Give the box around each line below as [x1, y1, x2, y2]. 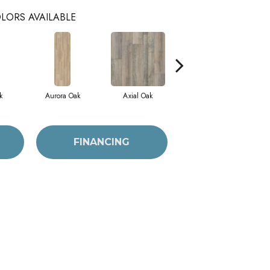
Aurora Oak [45, 90, 80, 101]
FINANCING [74, 136, 130, 148]
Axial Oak [123, 90, 152, 101]
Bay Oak [201, 90, 225, 101]
